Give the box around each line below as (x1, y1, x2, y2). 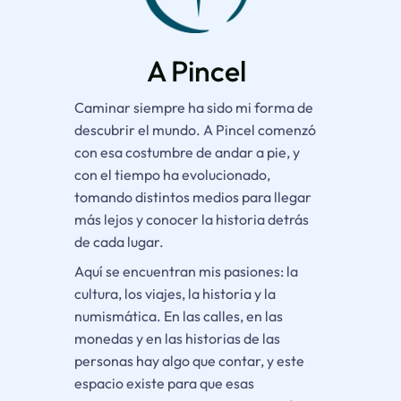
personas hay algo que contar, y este (73, 351, 304, 370)
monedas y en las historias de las (73, 328, 280, 347)
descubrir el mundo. (73, 120, 203, 139)
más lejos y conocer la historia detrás (73, 209, 309, 228)
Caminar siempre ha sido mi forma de (73, 98, 313, 116)
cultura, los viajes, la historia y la (73, 284, 276, 303)
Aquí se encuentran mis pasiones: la (73, 261, 298, 280)
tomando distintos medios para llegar (73, 187, 311, 206)
